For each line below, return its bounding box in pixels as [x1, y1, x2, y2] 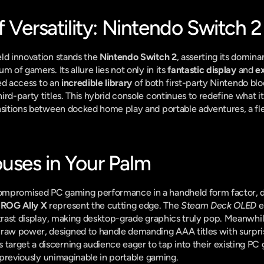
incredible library [61, 77, 133, 88]
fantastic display [167, 64, 236, 75]
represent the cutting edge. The [47, 200, 181, 211]
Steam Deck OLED [180, 200, 257, 211]
